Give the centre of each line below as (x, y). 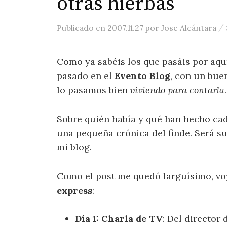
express (74, 190)
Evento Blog (142, 76)
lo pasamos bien (93, 90)
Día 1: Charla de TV (119, 219)
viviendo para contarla (177, 90)
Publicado (76, 28)
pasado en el (86, 76)
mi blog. (74, 147)
